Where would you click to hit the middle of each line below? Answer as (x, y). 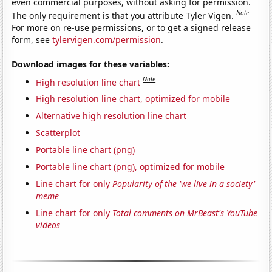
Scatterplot (58, 133)
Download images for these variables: (91, 64)
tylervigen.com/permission (107, 39)
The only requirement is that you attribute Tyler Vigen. (124, 15)
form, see (32, 39)
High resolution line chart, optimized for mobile (133, 99)
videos (48, 225)
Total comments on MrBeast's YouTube (185, 213)
